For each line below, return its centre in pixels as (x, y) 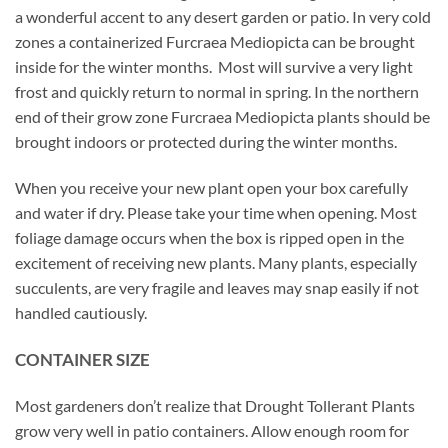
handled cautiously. (81, 312)
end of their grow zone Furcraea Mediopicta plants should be (222, 117)
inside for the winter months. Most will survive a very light (214, 67)
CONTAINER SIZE (82, 359)
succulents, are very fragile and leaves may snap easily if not (217, 287)
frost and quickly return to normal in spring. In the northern (217, 92)
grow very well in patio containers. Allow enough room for (212, 431)
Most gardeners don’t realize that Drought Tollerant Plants (215, 406)
